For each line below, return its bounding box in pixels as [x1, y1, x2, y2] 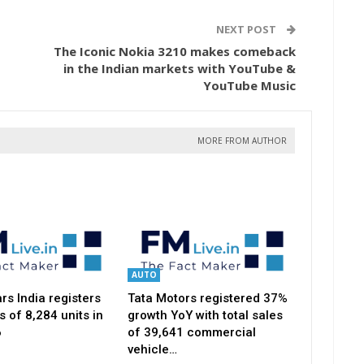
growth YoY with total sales [127, 307, 283, 323]
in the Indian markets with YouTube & [63, 60, 296, 77]
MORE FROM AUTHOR [197, 135, 287, 147]
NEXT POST [216, 22, 279, 37]
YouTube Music [203, 77, 296, 94]
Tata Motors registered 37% [127, 290, 288, 305]
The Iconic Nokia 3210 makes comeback [54, 43, 296, 60]
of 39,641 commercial [127, 324, 256, 340]
